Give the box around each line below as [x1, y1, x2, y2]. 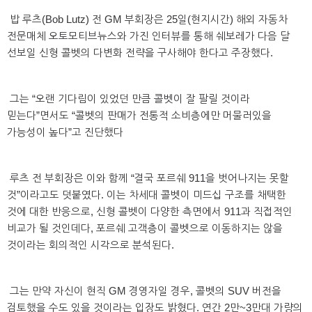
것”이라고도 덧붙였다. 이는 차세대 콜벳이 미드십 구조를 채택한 [7, 189, 286, 201]
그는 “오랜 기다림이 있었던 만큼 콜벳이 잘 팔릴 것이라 [7, 93, 250, 105]
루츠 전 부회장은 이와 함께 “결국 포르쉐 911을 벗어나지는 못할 [7, 173, 289, 185]
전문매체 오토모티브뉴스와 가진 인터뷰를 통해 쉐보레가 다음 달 [7, 31, 290, 42]
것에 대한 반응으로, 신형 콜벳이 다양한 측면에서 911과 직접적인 [7, 206, 292, 218]
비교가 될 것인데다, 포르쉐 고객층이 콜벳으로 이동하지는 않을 [7, 223, 283, 235]
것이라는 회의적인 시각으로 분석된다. [7, 240, 174, 251]
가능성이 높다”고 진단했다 [7, 127, 123, 139]
